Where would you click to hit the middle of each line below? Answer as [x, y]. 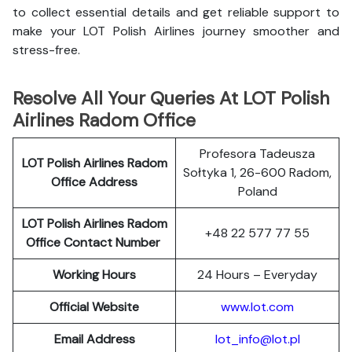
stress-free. [46, 50]
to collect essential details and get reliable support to [176, 12]
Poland [257, 191]
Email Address [94, 339]
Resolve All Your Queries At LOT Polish [171, 98]
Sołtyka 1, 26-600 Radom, [257, 172]
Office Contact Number [94, 242]
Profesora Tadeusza [257, 154]
